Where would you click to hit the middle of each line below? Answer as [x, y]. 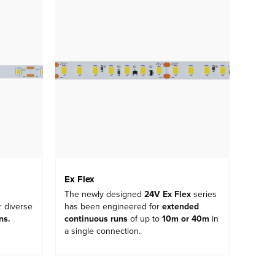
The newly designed [104, 195]
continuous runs [96, 219]
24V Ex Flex [168, 195]
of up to [145, 219]
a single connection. [103, 231]
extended [180, 207]
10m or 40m [186, 219]
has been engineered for [113, 207]
